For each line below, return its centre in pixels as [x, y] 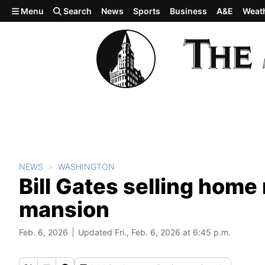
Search [77, 11]
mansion [64, 209]
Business [189, 11]
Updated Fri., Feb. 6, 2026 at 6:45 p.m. [154, 232]
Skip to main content [51, 10]
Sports [147, 11]
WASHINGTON [86, 167]
